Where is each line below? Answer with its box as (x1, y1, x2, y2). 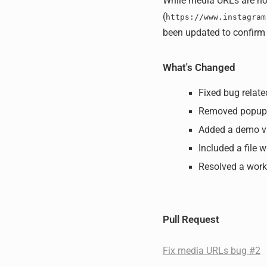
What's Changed (162, 61, 235, 73)
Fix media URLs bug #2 (162, 246, 260, 256)
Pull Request (162, 213, 219, 225)
